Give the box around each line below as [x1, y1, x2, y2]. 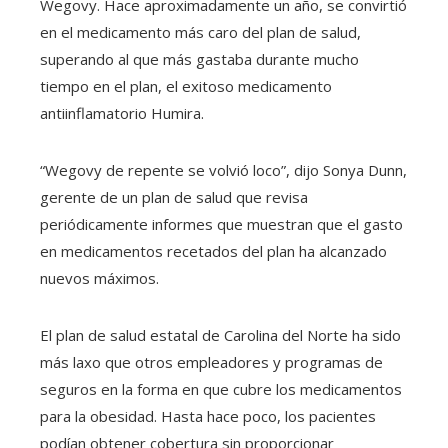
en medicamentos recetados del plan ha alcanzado [40, 241, 387, 262]
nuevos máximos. [40, 268, 159, 289]
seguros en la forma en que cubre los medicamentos [40, 379, 402, 400]
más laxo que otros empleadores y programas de [40, 352, 383, 373]
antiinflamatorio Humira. [40, 103, 204, 124]
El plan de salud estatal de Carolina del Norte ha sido [40, 325, 401, 346]
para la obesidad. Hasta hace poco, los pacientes [40, 406, 376, 427]
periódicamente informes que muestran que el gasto [40, 214, 403, 235]
